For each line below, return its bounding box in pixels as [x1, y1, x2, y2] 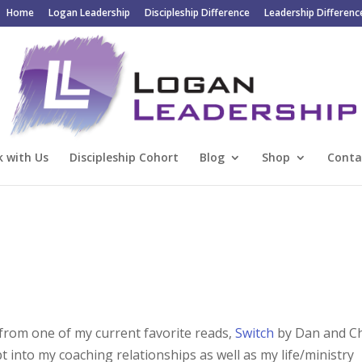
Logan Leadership [48, 6, 130, 19]
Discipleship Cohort [69, 149, 179, 165]
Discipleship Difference [144, 6, 250, 19]
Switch [232, 324, 275, 342]
